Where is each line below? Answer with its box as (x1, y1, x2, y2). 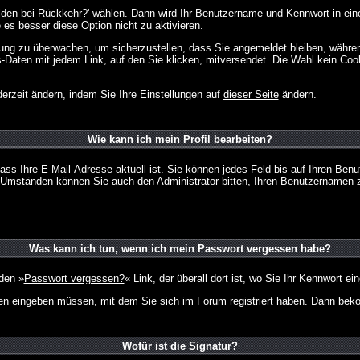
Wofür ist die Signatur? (122, 340, 238, 352)
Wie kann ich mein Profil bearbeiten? (88, 133, 272, 145)
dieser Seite (223, 88, 279, 100)
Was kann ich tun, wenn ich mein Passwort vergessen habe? (29, 243, 331, 255)
